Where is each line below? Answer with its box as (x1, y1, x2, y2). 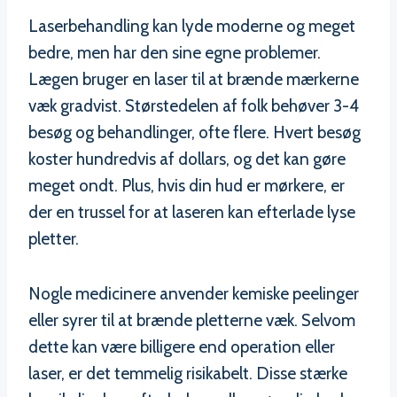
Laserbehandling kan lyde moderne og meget (28, 15, 355, 36)
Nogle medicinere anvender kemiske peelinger (28, 283, 359, 304)
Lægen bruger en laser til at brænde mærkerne (28, 68, 359, 90)
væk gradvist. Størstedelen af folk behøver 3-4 (28, 95, 359, 116)
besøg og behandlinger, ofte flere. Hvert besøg (28, 121, 361, 143)
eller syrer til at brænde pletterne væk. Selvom (28, 309, 355, 331)
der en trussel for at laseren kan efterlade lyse (28, 201, 355, 222)
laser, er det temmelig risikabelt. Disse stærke (28, 362, 347, 384)
